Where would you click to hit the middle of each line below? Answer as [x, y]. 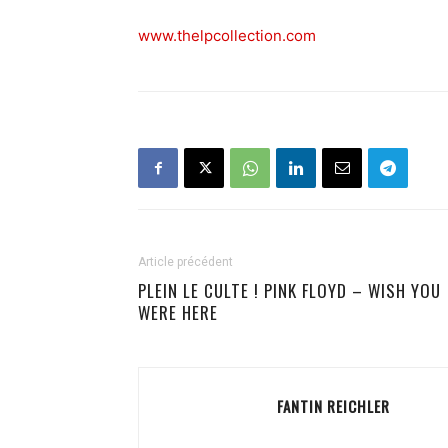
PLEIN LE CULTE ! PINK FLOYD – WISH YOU [289, 290]
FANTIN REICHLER [333, 406]
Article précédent [185, 262]
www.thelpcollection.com [227, 35]
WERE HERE [178, 312]
